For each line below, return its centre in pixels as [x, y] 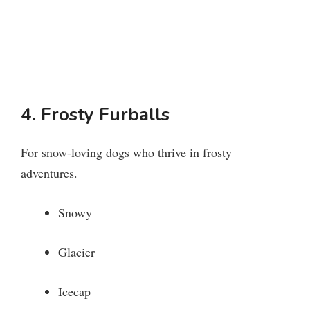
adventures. [49, 173]
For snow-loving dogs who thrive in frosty [126, 153]
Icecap [74, 292]
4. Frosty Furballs [95, 115]
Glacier [76, 252]
